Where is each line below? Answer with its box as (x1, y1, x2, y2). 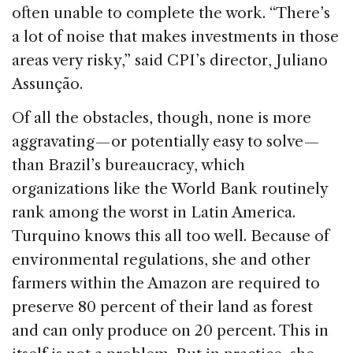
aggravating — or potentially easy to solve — (12, 132, 320, 151)
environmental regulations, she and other (12, 251, 310, 269)
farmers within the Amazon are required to (12, 274, 320, 293)
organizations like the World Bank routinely (12, 180, 328, 199)
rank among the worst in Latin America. (12, 203, 295, 222)
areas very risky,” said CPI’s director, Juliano (12, 51, 328, 70)
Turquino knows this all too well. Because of (12, 227, 329, 246)
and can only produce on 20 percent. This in (12, 321, 329, 340)
